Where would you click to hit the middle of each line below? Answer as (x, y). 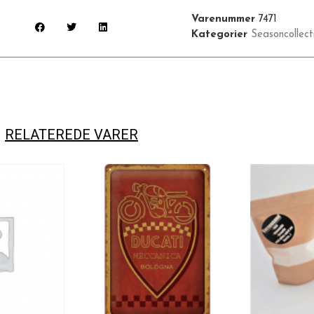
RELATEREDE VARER (71, 135)
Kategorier (219, 34)
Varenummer (225, 19)
